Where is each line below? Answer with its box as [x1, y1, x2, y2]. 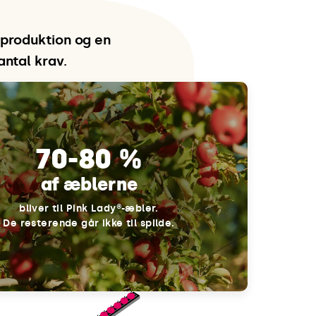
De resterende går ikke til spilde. [3, 217, 175, 229]
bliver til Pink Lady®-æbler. [19, 202, 159, 214]
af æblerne [40, 173, 138, 195]
